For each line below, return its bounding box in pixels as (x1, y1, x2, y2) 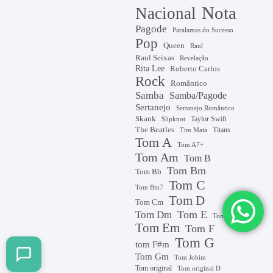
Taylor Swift (191, 115, 227, 124)
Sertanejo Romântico (176, 105, 235, 112)
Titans (213, 126, 231, 135)
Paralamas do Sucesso (172, 27, 234, 34)
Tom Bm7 (135, 184, 164, 191)
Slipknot (161, 116, 186, 123)
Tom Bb (135, 167, 162, 177)
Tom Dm (135, 209, 172, 221)
